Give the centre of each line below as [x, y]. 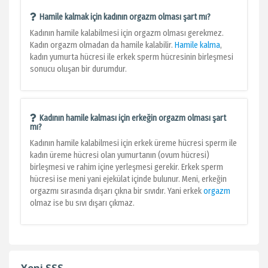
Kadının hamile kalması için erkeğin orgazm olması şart [133, 118]
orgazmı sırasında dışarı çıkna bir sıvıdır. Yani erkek [117, 191]
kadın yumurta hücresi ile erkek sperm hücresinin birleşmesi [132, 57]
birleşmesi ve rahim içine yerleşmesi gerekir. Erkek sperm [127, 167]
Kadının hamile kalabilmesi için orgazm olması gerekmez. [127, 33]
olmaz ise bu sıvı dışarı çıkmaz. [83, 203]
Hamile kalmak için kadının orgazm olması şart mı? [125, 17]
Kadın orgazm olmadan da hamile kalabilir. [102, 45]
